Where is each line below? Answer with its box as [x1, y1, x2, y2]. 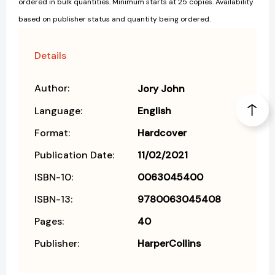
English [137, 104, 171, 117]
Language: [34, 104, 82, 117]
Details [34, 48, 66, 62]
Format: [34, 126, 70, 139]
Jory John [137, 82, 185, 95]
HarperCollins [137, 236, 201, 250]
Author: [34, 81, 69, 95]
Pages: [34, 214, 64, 228]
